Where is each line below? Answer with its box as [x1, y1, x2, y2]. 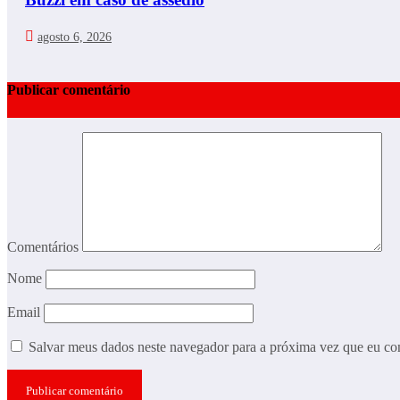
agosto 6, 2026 [37, 29, 112, 44]
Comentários [7, 239, 82, 255]
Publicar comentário [7, 82, 130, 98]
